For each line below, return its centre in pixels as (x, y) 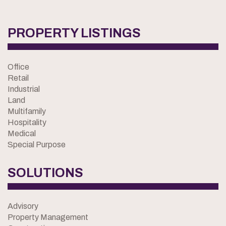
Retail (18, 78)
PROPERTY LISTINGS (74, 33)
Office (18, 67)
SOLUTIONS (45, 173)
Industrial (24, 89)
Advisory (23, 206)
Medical (22, 133)
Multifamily (27, 111)
